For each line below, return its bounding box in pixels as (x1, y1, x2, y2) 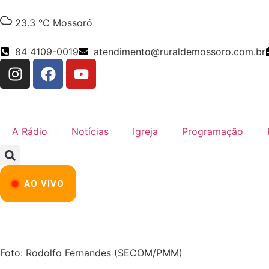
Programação (182, 125, 243, 138)
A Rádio (12, 125, 47, 138)
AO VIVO (24, 178, 64, 189)
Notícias (71, 125, 109, 138)
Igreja (133, 125, 158, 138)
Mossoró (53, 17, 92, 29)
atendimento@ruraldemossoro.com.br (94, 46, 265, 58)
